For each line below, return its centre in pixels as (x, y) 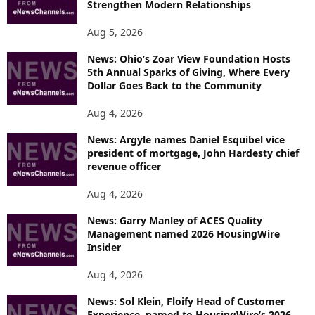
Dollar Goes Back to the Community (174, 85)
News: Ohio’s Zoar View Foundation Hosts (189, 58)
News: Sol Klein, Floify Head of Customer (186, 301)
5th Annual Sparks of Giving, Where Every (188, 72)
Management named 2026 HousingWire (184, 233)
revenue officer (124, 166)
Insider (104, 247)
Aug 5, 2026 (115, 32)
